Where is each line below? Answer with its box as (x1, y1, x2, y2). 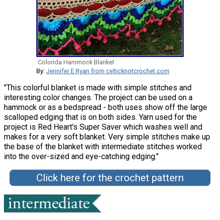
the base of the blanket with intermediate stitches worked (4, 141, 202, 151)
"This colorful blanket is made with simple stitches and (4, 82, 192, 92)
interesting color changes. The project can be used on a (4, 92, 192, 102)
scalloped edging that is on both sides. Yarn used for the (4, 112, 197, 122)
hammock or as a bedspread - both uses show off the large (4, 102, 207, 112)
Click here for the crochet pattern (36, 172, 184, 184)
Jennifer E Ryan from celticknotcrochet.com (46, 67, 169, 75)
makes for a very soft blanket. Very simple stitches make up (4, 132, 210, 141)
